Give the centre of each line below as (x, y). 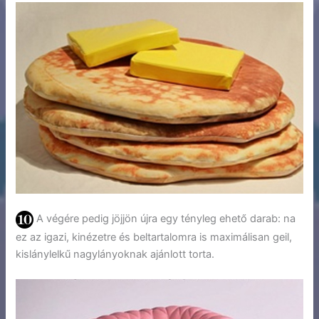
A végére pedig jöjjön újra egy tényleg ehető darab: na (165, 219)
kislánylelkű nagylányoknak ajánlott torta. (115, 254)
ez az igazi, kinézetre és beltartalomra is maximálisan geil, (154, 237)
